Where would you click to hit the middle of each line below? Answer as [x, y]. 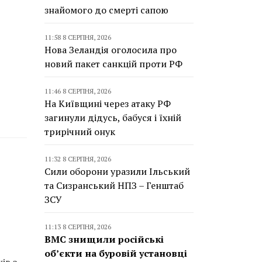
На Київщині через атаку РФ [108, 104]
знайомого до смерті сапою [106, 10]
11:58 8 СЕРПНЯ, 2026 [78, 37]
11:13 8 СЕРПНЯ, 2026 [78, 227]
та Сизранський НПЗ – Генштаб [114, 185]
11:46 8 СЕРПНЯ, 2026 [78, 91]
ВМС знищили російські [104, 239]
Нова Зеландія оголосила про [111, 50]
